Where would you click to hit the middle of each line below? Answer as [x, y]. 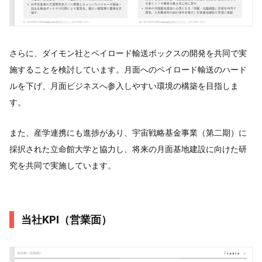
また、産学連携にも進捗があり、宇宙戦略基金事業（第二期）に [128, 132]
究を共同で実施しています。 [63, 165]
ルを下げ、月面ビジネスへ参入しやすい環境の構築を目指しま [124, 85]
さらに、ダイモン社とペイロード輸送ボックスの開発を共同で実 [128, 53]
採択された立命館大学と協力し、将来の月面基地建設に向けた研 [128, 149]
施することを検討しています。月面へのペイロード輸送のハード [128, 69]
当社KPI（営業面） [66, 219]
